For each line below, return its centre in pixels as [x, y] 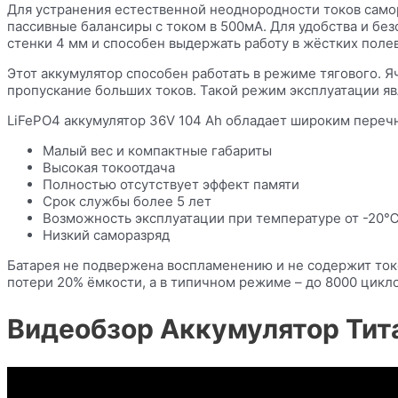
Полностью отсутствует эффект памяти [171, 185]
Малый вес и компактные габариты [157, 151]
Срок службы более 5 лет [127, 202]
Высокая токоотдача [109, 168]
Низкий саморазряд [106, 235]
